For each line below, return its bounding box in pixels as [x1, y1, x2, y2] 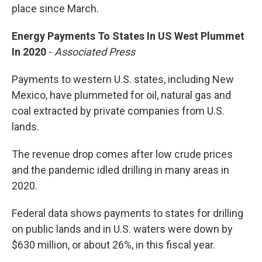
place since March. [12, 2, 99, 15]
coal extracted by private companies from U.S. [12, 105, 225, 118]
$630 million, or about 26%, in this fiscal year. [12, 239, 215, 251]
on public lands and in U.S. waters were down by [12, 223, 233, 236]
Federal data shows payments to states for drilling [12, 207, 243, 220]
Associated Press [54, 46, 135, 58]
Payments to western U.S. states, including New [12, 73, 234, 86]
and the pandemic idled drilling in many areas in [12, 164, 229, 177]
